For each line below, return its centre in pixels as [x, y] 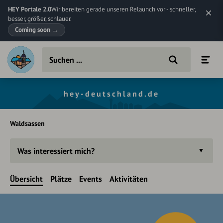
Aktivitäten [129, 179]
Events [91, 179]
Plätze [61, 179]
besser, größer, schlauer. [40, 19]
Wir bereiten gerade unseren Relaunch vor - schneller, [123, 9]
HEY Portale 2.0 [30, 9]
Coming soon [33, 30]
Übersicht [26, 179]
